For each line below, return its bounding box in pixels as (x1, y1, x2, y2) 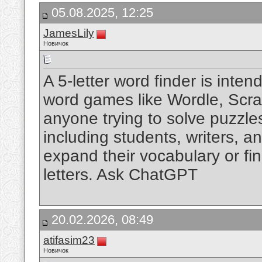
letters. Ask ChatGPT (43, 166, 198, 184)
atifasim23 (43, 234, 95, 246)
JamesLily (43, 27, 94, 39)
